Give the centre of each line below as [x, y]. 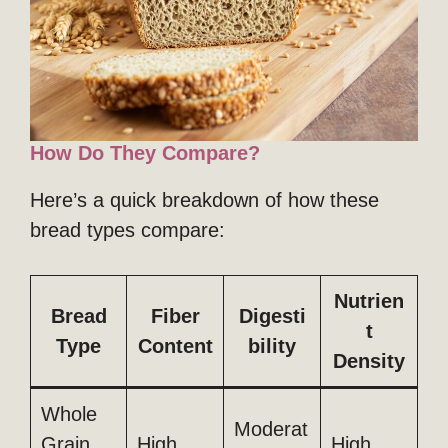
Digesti [272, 316]
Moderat [271, 429]
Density [369, 361]
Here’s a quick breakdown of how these [204, 200]
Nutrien [369, 301]
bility [272, 346]
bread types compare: [127, 230]
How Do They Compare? [145, 153]
